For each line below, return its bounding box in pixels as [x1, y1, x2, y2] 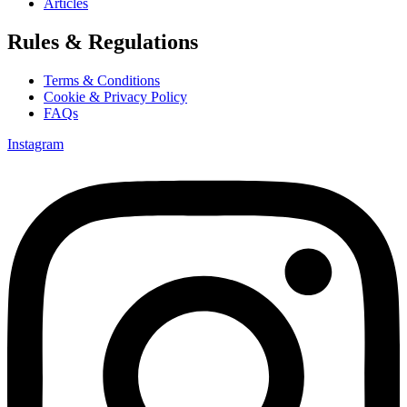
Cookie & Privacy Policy [44, 88, 187, 104]
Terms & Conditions [44, 72, 160, 88]
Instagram [7, 135, 64, 152]
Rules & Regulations [7, 29, 198, 54]
